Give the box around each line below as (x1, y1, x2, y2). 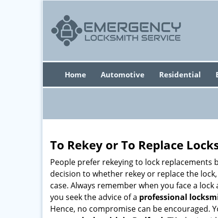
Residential (159, 70, 201, 79)
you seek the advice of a (50, 192, 139, 202)
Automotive (100, 70, 145, 79)
